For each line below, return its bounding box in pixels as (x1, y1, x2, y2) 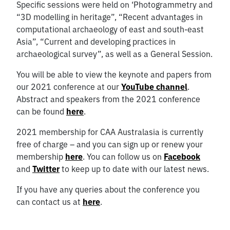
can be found (16, 106, 66, 117)
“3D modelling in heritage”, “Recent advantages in (16, 12, 203, 22)
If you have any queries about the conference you (16, 184, 200, 195)
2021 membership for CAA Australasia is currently (16, 127, 203, 137)
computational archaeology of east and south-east (16, 24, 204, 34)
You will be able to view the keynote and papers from (16, 69, 212, 80)
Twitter (32, 164, 60, 174)
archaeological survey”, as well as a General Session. (16, 49, 213, 59)
